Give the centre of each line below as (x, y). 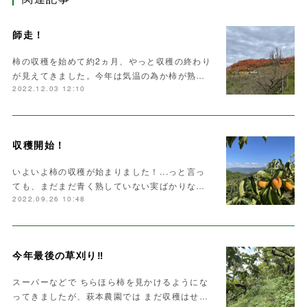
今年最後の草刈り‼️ (58, 255)
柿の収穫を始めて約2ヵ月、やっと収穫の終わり (112, 61)
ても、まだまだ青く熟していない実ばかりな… (109, 186)
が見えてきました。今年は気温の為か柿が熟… (109, 75)
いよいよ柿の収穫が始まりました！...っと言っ (109, 171)
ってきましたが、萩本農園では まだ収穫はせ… (111, 296)
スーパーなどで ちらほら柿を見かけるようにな (111, 282)
